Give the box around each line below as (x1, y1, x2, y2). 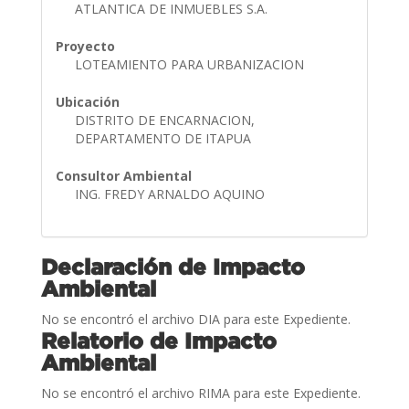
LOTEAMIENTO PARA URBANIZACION (74, 55, 308, 73)
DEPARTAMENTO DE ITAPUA (74, 129, 255, 147)
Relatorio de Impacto (40, 328, 277, 352)
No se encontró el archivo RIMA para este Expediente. (40, 383, 361, 402)
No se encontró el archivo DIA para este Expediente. (40, 309, 351, 328)
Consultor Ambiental (55, 166, 192, 184)
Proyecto (55, 37, 115, 55)
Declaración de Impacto (40, 254, 305, 278)
